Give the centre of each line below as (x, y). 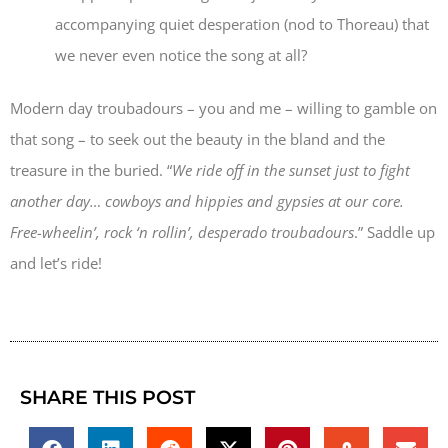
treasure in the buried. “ (91, 170)
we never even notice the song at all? (181, 54)
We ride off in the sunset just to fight (291, 170)
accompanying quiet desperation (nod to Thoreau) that (242, 23)
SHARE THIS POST (107, 398)
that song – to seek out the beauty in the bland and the (197, 139)
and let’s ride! (56, 263)
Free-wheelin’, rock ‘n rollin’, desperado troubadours (182, 232)
